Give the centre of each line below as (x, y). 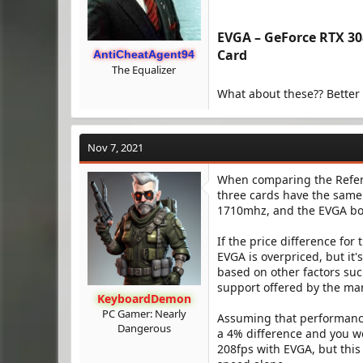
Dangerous (144, 328)
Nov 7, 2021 (115, 147)
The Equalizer (144, 70)
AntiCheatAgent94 (144, 54)
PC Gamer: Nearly (144, 314)
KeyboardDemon (144, 299)
